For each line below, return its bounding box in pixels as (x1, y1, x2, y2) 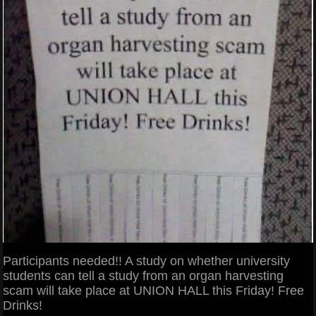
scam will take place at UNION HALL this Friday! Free (3, 283, 304, 298)
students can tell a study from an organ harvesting (3, 268, 284, 283)
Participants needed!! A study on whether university (3, 253, 290, 268)
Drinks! (3, 298, 42, 312)
